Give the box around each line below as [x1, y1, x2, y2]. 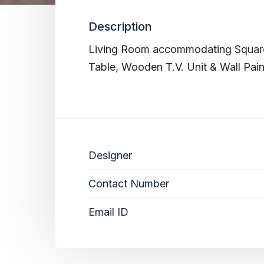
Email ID [88, 205, 128, 218]
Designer [88, 148, 132, 161]
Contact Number [88, 177, 169, 190]
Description [88, 19, 152, 34]
